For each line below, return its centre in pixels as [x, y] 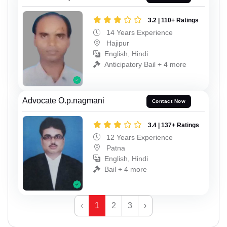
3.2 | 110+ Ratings [173, 21]
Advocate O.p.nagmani [63, 100]
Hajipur [117, 43]
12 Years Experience [139, 137]
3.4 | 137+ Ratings [174, 125]
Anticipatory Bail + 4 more [145, 65]
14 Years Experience [139, 33]
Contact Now [169, 101]
